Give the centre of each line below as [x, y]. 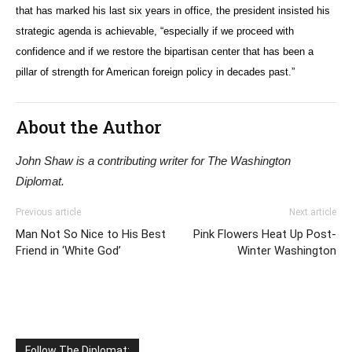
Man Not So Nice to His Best [91, 234]
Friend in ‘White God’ [68, 251]
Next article [313, 212]
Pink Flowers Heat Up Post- [265, 234]
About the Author [89, 127]
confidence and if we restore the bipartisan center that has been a [165, 51]
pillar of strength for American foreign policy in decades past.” [155, 72]
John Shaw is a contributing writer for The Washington [153, 161]
